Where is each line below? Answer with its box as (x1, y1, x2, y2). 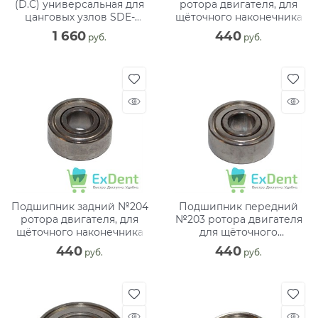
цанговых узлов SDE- (24, 10, 135, 23)
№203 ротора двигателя (175, 212, 302, 226)
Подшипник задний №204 (11, 199, 148, 213)
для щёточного (199, 225, 278, 238)
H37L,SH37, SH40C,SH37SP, (12, 23, 147, 36)
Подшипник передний (179, 199, 298, 213)
